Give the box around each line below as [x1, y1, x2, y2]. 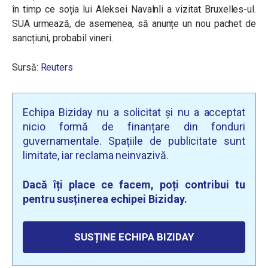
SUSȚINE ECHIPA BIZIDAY [74, 231, 194, 243]
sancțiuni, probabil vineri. [12, 32, 114, 44]
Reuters [40, 62, 73, 73]
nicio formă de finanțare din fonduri [23, 120, 245, 133]
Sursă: [12, 62, 41, 73]
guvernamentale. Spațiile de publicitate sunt [23, 135, 245, 147]
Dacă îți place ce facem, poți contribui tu [23, 178, 245, 191]
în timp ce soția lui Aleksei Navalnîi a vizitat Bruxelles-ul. [12, 4, 256, 15]
